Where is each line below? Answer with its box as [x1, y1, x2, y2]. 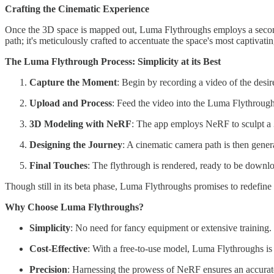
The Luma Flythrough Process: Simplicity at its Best [5, 56, 221, 67]
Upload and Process [29, 97, 112, 108]
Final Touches [29, 160, 87, 171]
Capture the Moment [29, 76, 117, 87]
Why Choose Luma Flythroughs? [5, 201, 144, 212]
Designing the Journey [29, 139, 122, 150]
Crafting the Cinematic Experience [5, 3, 149, 14]
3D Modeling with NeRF [29, 118, 131, 129]
